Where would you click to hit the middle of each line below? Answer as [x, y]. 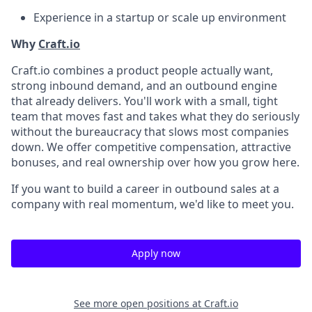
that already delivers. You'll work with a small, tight [145, 101]
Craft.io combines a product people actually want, [142, 70]
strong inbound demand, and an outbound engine [144, 85]
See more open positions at [139, 303]
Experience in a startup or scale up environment [160, 17]
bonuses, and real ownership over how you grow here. [155, 162]
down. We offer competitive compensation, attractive [151, 147]
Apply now [156, 253]
